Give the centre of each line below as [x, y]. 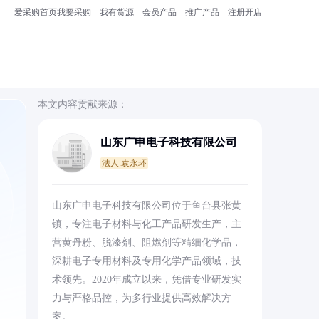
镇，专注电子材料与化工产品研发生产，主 [146, 224]
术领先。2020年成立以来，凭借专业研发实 [146, 279]
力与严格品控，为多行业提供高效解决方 [141, 298]
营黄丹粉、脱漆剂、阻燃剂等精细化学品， [146, 242]
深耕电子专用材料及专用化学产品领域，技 [146, 261]
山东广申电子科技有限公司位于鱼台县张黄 [146, 205]
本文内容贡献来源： [82, 104]
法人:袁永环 [124, 163]
